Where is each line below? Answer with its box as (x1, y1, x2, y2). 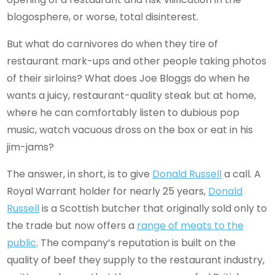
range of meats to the (137, 218, 244, 233)
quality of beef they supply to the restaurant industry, (7, 252, 265, 267)
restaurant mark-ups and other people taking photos (7, 53, 267, 68)
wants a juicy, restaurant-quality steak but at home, (7, 88, 257, 103)
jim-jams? (7, 139, 55, 154)
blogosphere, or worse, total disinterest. (7, 9, 199, 24)
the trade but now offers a (7, 218, 137, 233)
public (7, 235, 37, 250)
